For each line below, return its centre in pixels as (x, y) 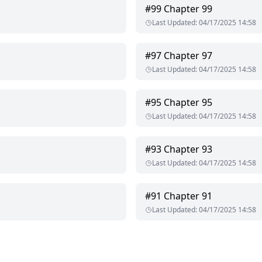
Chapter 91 (188, 196)
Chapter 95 (188, 103)
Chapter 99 (188, 9)
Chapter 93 (188, 149)
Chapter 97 (188, 56)
